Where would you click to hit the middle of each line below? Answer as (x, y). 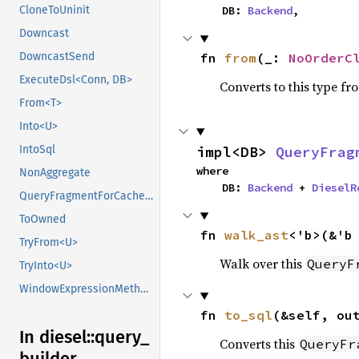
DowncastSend (57, 57)
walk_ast (256, 235)
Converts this (258, 344)
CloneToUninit (54, 10)
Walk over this (262, 264)
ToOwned (42, 220)
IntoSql (37, 150)
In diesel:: (57, 337)
